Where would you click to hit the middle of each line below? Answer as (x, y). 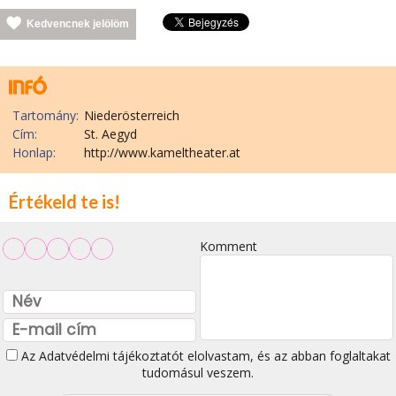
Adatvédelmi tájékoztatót (111, 356)
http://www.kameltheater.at (162, 152)
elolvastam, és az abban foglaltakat (287, 356)
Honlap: (34, 152)
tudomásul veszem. (198, 373)
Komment (228, 246)
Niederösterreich (132, 115)
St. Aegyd (110, 134)
